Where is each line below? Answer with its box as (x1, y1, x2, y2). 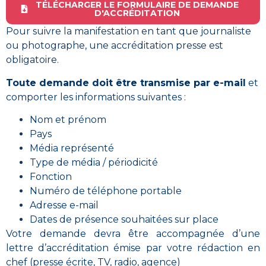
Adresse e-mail (30, 199, 99, 211)
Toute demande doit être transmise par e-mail (6, 77, 246, 88)
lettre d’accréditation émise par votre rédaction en (6, 242, 260, 254)
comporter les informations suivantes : (6, 91, 186, 103)
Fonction (30, 170, 72, 182)
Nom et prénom (30, 113, 106, 125)
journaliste (201, 26, 251, 37)
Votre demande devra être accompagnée (6, 227, 232, 239)
